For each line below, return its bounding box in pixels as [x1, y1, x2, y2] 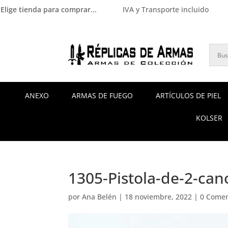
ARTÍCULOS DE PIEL [156, 91, 221, 101]
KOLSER [196, 113, 222, 123]
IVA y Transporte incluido [123, 5, 209, 14]
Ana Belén [82, 192, 117, 202]
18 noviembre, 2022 [125, 192, 192, 202]
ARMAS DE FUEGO [72, 91, 133, 101]
